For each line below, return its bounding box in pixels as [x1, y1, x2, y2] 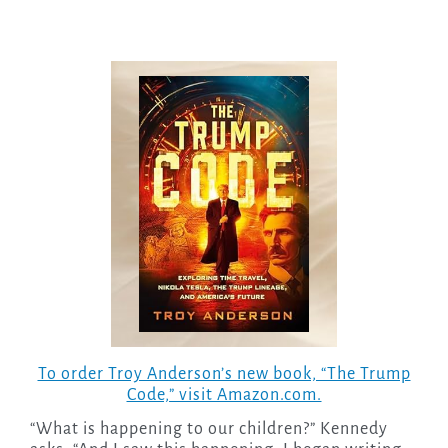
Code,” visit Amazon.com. [126, 386, 322, 405]
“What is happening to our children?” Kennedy [29, 420, 388, 439]
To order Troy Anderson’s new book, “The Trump [37, 365, 411, 384]
